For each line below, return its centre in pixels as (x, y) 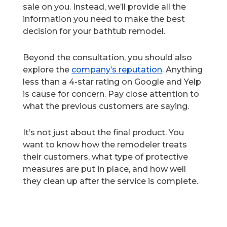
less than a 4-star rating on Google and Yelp (112, 82)
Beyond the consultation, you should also (108, 58)
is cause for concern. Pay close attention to (111, 94)
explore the (47, 70)
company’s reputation (117, 70)
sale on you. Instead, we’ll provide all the (105, 7)
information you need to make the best (104, 19)
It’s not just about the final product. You (104, 133)
